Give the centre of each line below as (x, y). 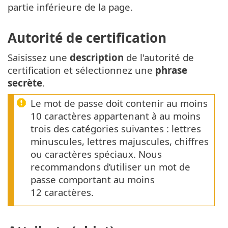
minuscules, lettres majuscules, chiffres (120, 141)
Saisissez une (39, 58)
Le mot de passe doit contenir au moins (119, 103)
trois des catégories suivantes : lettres (116, 129)
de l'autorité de (159, 58)
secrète (25, 83)
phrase (171, 70)
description (97, 58)
